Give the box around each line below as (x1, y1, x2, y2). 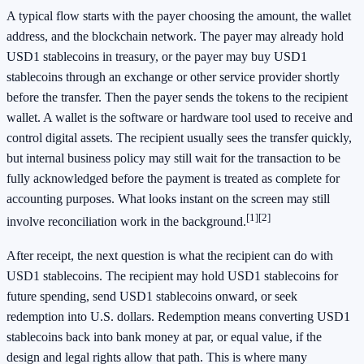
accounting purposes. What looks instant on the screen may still (6, 192, 330, 206)
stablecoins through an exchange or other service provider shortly (6, 70, 340, 84)
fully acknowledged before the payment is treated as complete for (6, 171, 340, 186)
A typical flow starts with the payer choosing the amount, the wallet (6, 9, 351, 24)
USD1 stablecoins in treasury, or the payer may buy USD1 (6, 50, 307, 64)
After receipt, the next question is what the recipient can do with (6, 248, 333, 262)
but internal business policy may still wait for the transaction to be (6, 151, 340, 166)
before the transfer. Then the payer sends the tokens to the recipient (6, 90, 348, 105)
